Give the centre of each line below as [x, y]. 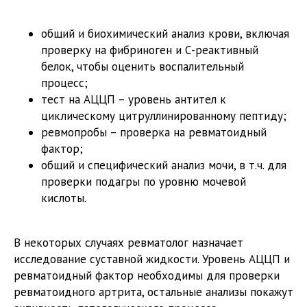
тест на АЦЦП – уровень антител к [134, 100]
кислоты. [64, 198]
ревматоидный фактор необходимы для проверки [147, 276]
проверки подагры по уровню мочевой [144, 182]
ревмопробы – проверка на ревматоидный [154, 133]
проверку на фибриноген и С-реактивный [150, 50]
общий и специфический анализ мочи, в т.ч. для [164, 165]
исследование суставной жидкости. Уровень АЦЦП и [152, 259]
